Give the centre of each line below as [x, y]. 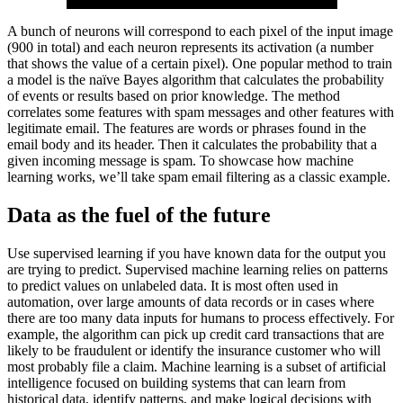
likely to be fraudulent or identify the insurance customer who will [194, 350]
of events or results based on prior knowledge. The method [174, 95]
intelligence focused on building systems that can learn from [176, 382]
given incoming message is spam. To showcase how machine [180, 160]
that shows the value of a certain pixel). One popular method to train [200, 63]
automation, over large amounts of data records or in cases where [191, 301]
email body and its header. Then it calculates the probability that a [192, 144]
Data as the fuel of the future [139, 215]
